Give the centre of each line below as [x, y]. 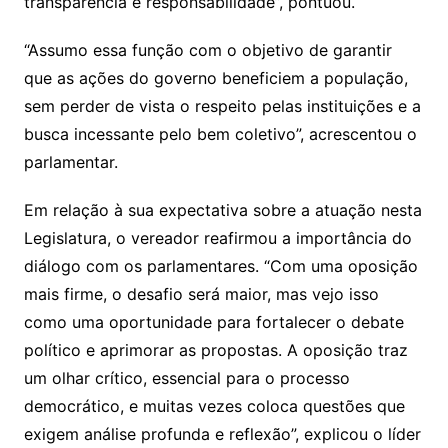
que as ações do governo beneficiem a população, [215, 77]
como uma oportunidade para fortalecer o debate [213, 321]
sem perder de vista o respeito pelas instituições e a [222, 105]
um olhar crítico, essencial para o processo [186, 377]
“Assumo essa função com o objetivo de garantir [207, 49]
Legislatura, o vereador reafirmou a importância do [217, 237]
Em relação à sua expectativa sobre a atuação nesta [222, 209]
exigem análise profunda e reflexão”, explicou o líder [222, 433]
